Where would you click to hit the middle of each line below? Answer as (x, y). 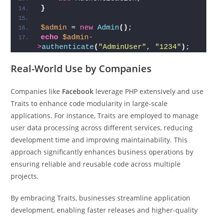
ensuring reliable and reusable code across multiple (96, 164)
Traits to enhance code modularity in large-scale (89, 103)
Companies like (37, 91)
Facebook (78, 91)
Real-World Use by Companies (81, 69)
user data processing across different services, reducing (102, 128)
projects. (25, 176)
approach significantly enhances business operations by (102, 152)
